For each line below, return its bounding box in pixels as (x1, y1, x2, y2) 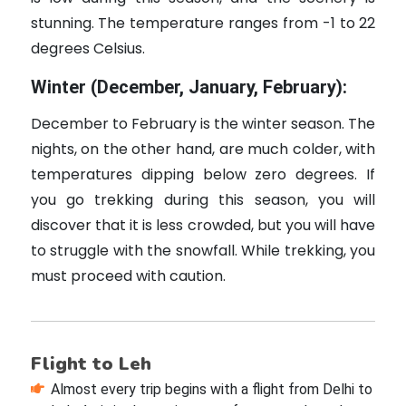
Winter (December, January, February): (30, 76, 347, 99)
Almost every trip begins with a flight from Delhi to (50, 381, 372, 399)
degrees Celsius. (30, 38, 145, 60)
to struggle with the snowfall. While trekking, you (30, 240, 376, 262)
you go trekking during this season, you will (30, 189, 376, 211)
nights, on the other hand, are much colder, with (30, 139, 376, 160)
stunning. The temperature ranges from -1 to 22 (30, 13, 376, 34)
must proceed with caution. (30, 266, 226, 287)
